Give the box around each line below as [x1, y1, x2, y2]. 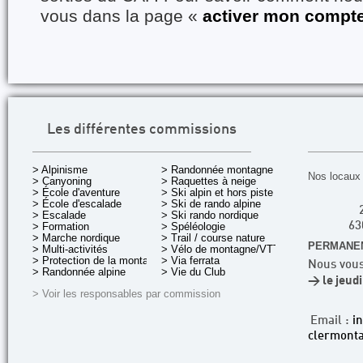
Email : [310, 315, 352, 327]
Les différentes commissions [47, 123, 237, 137]
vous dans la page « [41, 6, 203, 26]
